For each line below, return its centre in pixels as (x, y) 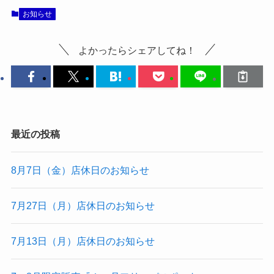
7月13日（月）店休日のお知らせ (83, 241)
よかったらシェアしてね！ (137, 50)
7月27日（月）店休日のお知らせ (83, 205)
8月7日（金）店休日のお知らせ (80, 170)
